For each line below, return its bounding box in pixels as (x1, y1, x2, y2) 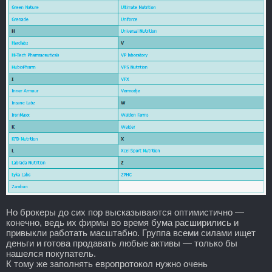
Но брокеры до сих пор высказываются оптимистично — (6, 206, 244, 217)
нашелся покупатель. (6, 248, 96, 259)
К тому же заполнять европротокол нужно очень (6, 258, 208, 269)
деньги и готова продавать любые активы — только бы (6, 237, 237, 248)
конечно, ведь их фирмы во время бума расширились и (6, 217, 239, 228)
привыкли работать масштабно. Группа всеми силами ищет (6, 227, 256, 238)
